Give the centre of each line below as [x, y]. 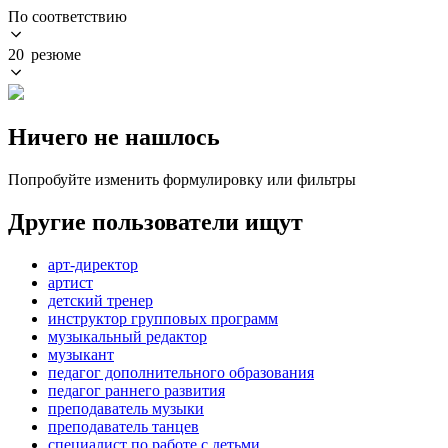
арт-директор [93, 264]
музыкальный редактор [127, 336]
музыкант [81, 354]
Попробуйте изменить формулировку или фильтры [182, 179]
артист [70, 282]
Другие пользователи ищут [155, 221]
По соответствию [67, 16]
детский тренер [100, 300]
